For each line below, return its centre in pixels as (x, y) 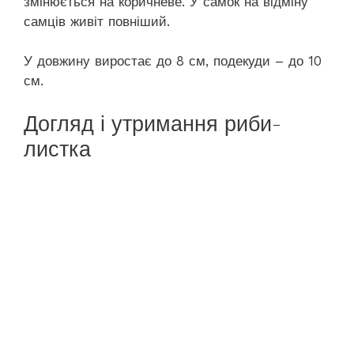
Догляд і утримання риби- (153, 124)
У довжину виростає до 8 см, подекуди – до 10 (173, 61)
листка (57, 149)
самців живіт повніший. (97, 21)
